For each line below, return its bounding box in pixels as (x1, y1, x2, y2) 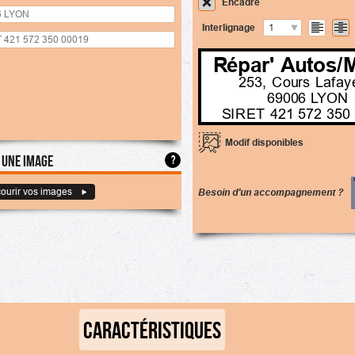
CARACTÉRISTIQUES (83, 316, 221, 342)
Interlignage (202, 21, 255, 33)
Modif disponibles (225, 136, 303, 148)
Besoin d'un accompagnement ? (198, 185, 345, 198)
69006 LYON (267, 88, 349, 108)
